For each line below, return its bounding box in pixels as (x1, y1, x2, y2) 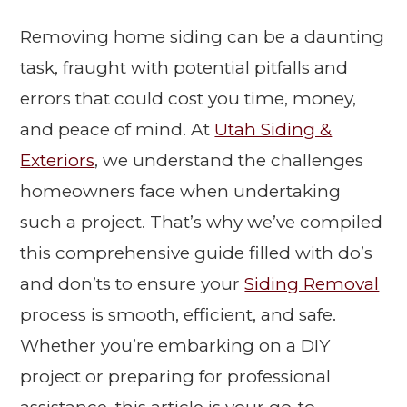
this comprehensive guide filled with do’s (20, 243, 373, 264)
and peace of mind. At (20, 119, 215, 141)
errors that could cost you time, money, (20, 88, 357, 110)
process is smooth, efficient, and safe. (20, 304, 337, 326)
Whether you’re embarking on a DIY (20, 335, 331, 357)
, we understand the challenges (94, 150, 364, 172)
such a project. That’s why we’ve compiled (20, 212, 383, 233)
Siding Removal (244, 273, 380, 295)
